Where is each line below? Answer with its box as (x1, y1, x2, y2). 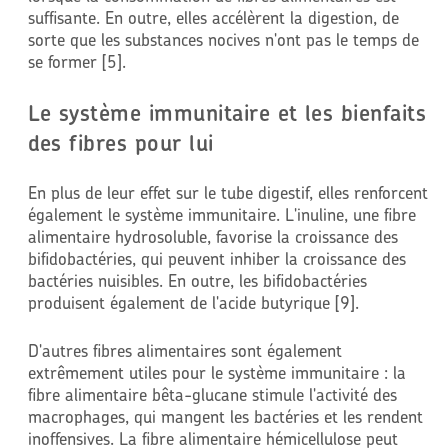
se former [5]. (27, 50, 126, 72)
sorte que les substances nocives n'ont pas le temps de (27, 28, 419, 50)
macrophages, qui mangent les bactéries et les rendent (27, 405, 423, 427)
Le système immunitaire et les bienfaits (27, 99, 427, 128)
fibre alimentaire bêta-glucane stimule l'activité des (27, 383, 397, 405)
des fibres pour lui (27, 129, 214, 158)
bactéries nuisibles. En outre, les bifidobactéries (27, 270, 367, 292)
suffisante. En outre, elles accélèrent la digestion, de (27, 6, 399, 28)
